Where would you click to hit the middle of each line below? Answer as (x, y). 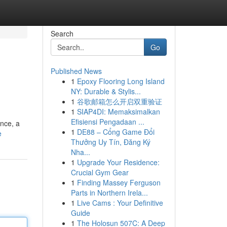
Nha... (80, 152)
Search (62, 33)
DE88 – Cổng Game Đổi (116, 132)
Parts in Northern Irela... (109, 193)
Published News (76, 71)
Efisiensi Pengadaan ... (107, 122)
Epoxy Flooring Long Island (121, 81)
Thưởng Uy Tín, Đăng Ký (110, 142)
